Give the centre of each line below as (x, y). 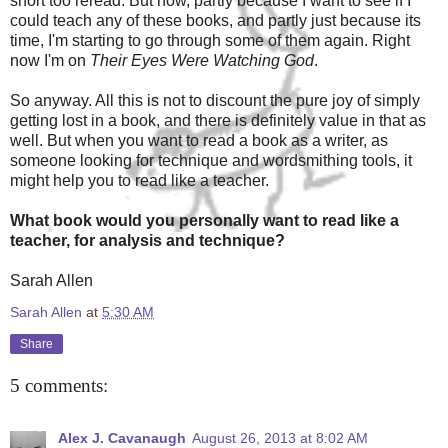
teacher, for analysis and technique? (147, 240)
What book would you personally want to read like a (204, 220)
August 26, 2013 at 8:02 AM (280, 437)
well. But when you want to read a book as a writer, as (199, 140)
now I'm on (50, 60)
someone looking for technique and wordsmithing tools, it (211, 160)
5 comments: (59, 386)
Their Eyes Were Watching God (202, 60)
